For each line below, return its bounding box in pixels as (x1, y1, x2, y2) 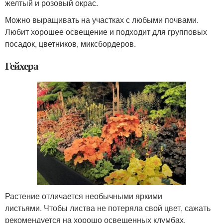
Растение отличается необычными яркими (5, 190, 162, 202)
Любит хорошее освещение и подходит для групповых (5, 26, 207, 38)
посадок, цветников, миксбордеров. (5, 38, 136, 50)
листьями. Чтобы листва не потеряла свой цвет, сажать (5, 202, 211, 214)
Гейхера (5, 58, 38, 74)
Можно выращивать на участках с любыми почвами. (5, 14, 199, 26)
